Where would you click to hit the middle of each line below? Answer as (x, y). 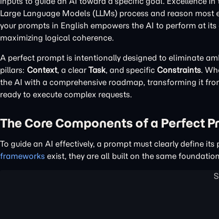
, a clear (73, 70)
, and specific (131, 70)
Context (42, 70)
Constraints (179, 70)
